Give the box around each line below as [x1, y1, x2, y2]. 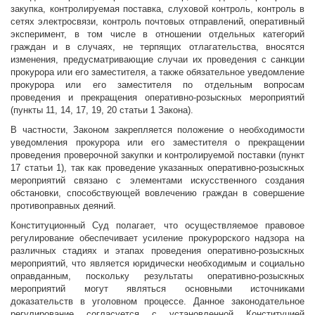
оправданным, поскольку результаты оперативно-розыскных [11, 271, 304, 282]
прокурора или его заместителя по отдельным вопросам [11, 79, 304, 91]
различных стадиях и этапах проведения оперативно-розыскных [11, 245, 304, 257]
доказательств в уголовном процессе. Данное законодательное [11, 296, 304, 307]
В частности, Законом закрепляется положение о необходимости [11, 124, 304, 136]
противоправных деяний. [11, 200, 116, 212]
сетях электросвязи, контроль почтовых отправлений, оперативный [11, 16, 304, 27]
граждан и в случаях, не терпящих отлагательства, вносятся [11, 41, 304, 53]
